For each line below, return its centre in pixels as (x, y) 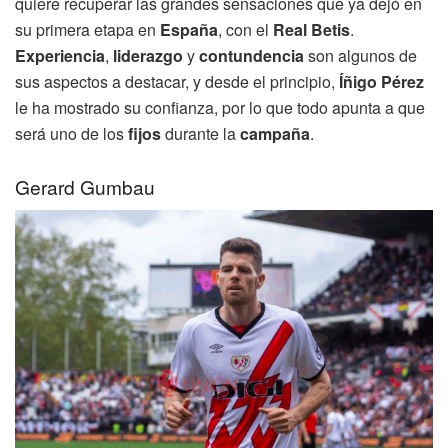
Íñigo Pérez (381, 82)
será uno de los (71, 134)
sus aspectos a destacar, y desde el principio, (177, 82)
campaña (275, 134)
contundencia (251, 56)
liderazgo (148, 56)
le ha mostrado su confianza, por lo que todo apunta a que (220, 108)
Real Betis (311, 30)
